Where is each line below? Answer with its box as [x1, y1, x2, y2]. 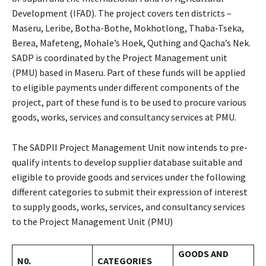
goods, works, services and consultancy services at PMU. [12, 110, 236, 123]
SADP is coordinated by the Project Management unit [12, 51, 227, 64]
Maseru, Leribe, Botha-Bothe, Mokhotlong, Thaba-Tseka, [12, 21, 244, 34]
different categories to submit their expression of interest [12, 185, 248, 198]
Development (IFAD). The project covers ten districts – [12, 7, 232, 19]
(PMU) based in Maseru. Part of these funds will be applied [12, 66, 245, 78]
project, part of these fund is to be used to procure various [12, 96, 246, 108]
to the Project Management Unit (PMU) [12, 215, 173, 227]
